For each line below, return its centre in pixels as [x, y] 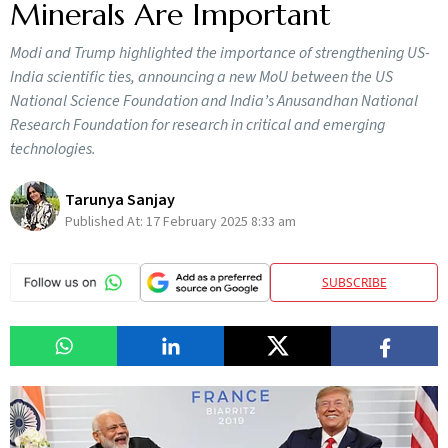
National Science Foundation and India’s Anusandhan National [214, 101]
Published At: [105, 221]
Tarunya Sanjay [120, 199]
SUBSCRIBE [354, 282]
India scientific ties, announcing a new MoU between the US [201, 77]
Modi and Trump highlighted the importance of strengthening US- [220, 53]
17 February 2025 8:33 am [221, 221]
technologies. [53, 149]
